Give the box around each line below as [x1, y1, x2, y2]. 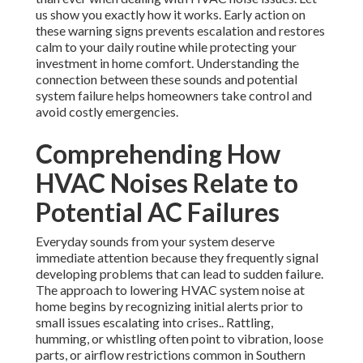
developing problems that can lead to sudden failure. [36, 266, 323, 282]
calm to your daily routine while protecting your [36, 39, 297, 55]
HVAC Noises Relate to [36, 167, 298, 199]
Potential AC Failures [36, 196, 280, 228]
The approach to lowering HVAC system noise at [36, 282, 305, 298]
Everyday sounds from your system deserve [36, 233, 275, 250]
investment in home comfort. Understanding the [36, 55, 299, 71]
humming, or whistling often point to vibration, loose [36, 331, 323, 347]
